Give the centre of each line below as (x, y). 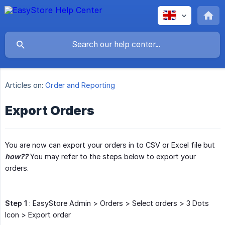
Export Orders (50, 111)
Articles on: (24, 85)
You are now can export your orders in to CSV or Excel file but (110, 145)
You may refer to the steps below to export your (112, 157)
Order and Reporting (80, 85)
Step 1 (16, 203)
